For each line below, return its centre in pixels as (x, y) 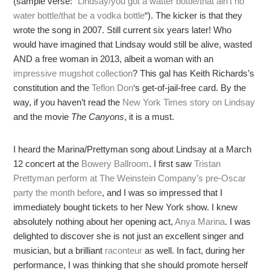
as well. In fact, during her (194, 250)
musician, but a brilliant (59, 250)
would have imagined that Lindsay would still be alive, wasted (133, 44)
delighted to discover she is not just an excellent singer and (129, 236)
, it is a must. (149, 117)
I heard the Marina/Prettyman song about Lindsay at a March (133, 149)
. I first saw (172, 164)
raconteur (124, 250)
